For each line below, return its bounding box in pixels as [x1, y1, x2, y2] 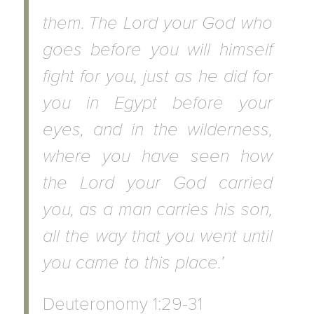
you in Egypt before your [42, 92, 273, 114]
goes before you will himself [42, 39, 273, 60]
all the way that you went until [42, 225, 273, 247]
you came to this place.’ [42, 252, 224, 273]
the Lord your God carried [42, 172, 273, 193]
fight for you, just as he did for [42, 65, 273, 87]
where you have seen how [42, 145, 273, 167]
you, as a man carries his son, [42, 198, 273, 220]
